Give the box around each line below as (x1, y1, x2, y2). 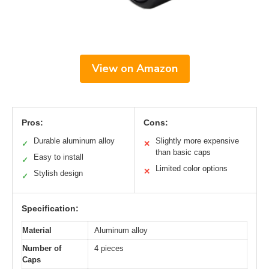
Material (22, 225, 52, 235)
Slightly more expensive (156, 136, 239, 145)
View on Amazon (91, 61, 178, 76)
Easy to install (34, 152, 83, 162)
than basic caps (156, 147, 211, 157)
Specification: (22, 203, 79, 213)
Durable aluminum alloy (34, 136, 115, 145)
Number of (22, 243, 61, 253)
